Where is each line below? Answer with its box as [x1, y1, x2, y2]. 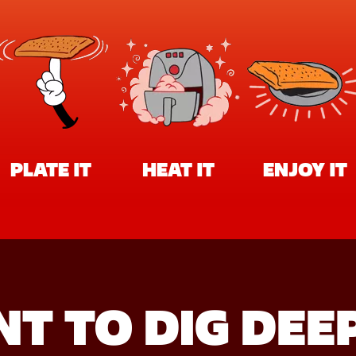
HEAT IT [141, 157, 215, 181]
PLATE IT [10, 157, 91, 181]
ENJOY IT [263, 157, 347, 181]
